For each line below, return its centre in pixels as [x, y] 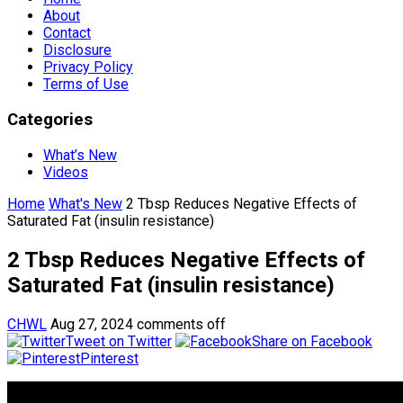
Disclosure [77, 50]
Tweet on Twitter [119, 341]
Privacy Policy [88, 67]
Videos [66, 172]
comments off [181, 324]
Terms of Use [86, 85]
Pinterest [109, 358]
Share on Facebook [312, 341]
